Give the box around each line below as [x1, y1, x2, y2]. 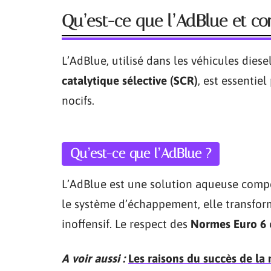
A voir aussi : [62, 251, 125, 265]
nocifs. [62, 93, 94, 107]
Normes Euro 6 [191, 217, 266, 230]
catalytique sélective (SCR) [62, 73, 198, 87]
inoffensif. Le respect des [62, 217, 191, 230]
